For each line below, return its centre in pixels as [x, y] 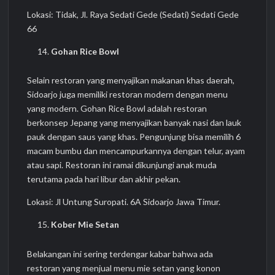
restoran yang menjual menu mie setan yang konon [124, 268]
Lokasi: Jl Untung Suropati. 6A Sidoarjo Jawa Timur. [124, 202]
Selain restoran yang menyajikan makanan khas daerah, [131, 80]
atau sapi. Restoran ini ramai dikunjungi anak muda [122, 165]
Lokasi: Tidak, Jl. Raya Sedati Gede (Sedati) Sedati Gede [133, 14]
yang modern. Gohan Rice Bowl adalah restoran [117, 109]
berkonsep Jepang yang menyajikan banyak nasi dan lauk [134, 123]
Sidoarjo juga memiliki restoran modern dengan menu [128, 95]
